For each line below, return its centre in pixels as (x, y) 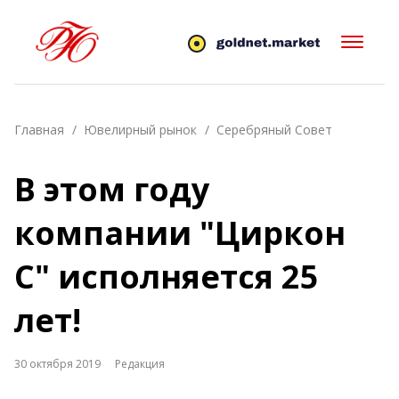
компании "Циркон (180, 233)
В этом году (112, 189)
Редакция (140, 364)
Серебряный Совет (274, 130)
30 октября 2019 (57, 364)
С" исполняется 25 (167, 277)
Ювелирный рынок (140, 130)
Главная (39, 130)
